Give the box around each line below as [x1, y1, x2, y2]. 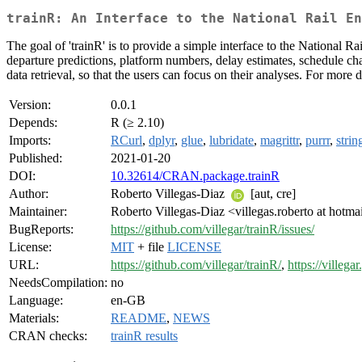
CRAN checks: [9, 329, 87, 343]
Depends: [9, 116, 57, 130]
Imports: [9, 133, 51, 148]
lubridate [209, 133, 254, 148]
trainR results [111, 329, 178, 343]
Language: [9, 293, 63, 308]
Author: [9, 187, 48, 201]
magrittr [260, 133, 299, 148]
